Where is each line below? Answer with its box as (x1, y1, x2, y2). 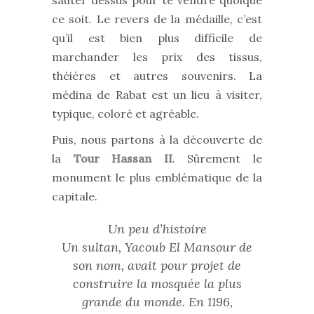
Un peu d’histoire (107, 221, 207, 237)
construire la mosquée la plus (72, 275, 242, 292)
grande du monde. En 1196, (81, 294, 233, 310)
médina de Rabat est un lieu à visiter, (52, 88, 262, 102)
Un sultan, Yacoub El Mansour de (62, 239, 252, 255)
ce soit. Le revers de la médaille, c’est (52, 12, 262, 26)
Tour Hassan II (73, 151, 172, 165)
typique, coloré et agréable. (52, 107, 199, 121)
